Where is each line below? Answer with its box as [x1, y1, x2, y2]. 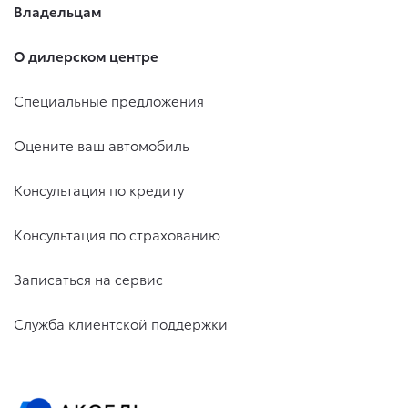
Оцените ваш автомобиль [14, 135, 189, 156]
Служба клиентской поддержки [14, 313, 228, 334]
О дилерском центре [14, 46, 158, 66]
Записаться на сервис [14, 269, 163, 290]
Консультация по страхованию [14, 224, 220, 245]
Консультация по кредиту [14, 179, 184, 200]
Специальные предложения [14, 90, 204, 111]
